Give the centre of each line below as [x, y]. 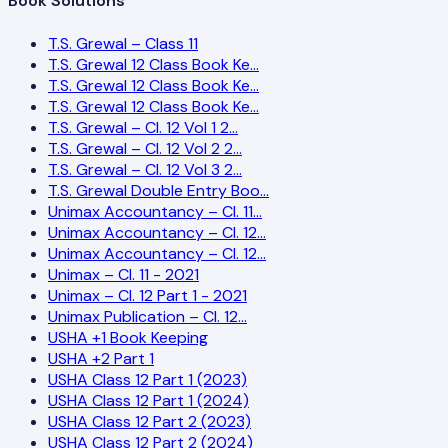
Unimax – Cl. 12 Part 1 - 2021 [147, 295]
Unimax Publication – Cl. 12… [147, 316]
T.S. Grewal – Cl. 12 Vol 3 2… [145, 169]
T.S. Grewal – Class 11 [123, 43]
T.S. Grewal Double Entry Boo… [158, 190]
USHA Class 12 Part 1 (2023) [147, 379]
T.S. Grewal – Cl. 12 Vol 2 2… [145, 148]
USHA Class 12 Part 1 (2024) [148, 400]
